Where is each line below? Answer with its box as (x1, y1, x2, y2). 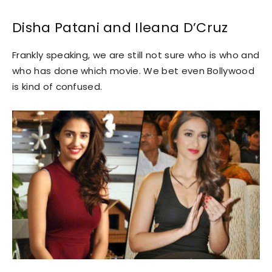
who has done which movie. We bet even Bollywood (12, 64, 255, 77)
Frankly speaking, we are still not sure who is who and (12, 48, 260, 61)
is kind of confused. (12, 80, 103, 93)
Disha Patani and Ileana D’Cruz (12, 18, 228, 37)
